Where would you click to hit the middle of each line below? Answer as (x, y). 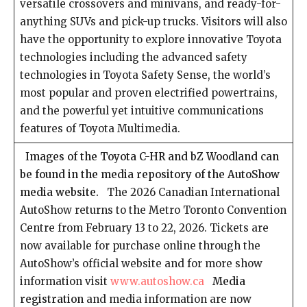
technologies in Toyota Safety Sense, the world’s (145, 75)
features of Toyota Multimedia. (100, 128)
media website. (59, 192)
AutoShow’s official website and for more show (141, 263)
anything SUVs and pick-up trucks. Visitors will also (153, 22)
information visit (65, 281)
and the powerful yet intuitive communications (142, 111)
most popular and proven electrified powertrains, (148, 93)
